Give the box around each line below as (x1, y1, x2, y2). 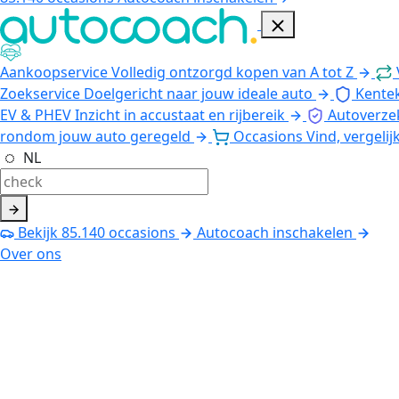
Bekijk (14, 222, 61, 242)
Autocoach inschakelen (197, 222, 353, 242)
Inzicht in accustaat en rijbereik (75, 104, 285, 125)
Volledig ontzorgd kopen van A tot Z (111, 61, 354, 82)
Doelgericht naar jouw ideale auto (84, 83, 313, 103)
